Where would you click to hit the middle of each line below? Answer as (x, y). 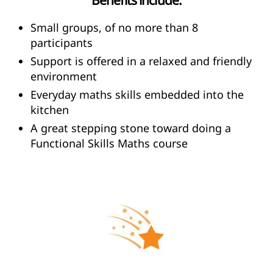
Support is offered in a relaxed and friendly (141, 61)
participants (62, 42)
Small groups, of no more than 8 (114, 27)
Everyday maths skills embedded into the (137, 94)
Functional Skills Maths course (109, 143)
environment (64, 76)
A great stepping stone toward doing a (131, 128)
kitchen (50, 109)
